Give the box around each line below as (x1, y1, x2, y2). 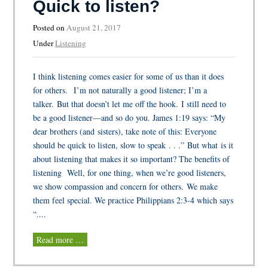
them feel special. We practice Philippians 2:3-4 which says (33, 194, 234, 206)
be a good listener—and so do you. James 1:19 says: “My (33, 111, 226, 123)
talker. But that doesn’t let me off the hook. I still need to (33, 98, 227, 109)
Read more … (36, 233, 84, 245)
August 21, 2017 (66, 22, 121, 33)
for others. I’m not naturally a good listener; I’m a (33, 84, 208, 96)
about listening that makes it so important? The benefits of (33, 153, 230, 165)
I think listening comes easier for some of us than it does (33, 70, 224, 82)
